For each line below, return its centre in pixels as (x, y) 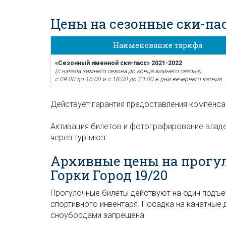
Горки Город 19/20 (109, 175)
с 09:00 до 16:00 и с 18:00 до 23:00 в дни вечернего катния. (139, 79)
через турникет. (79, 137)
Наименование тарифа (158, 45)
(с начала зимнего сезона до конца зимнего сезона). (129, 71)
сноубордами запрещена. (98, 215)
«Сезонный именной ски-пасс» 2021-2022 (119, 63)
